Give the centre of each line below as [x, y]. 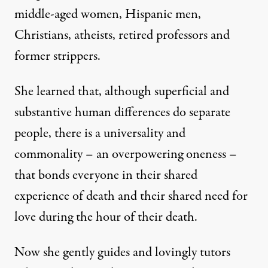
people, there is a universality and [100, 133]
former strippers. [57, 56]
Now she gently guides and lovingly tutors [122, 252]
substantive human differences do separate [122, 112]
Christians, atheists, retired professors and [122, 35]
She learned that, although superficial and [122, 91]
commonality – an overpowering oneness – [126, 154]
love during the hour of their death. [106, 217]
